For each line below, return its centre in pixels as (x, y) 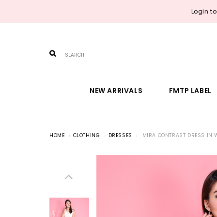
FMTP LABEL (190, 91)
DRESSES (120, 135)
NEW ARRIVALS (116, 91)
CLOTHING (86, 135)
